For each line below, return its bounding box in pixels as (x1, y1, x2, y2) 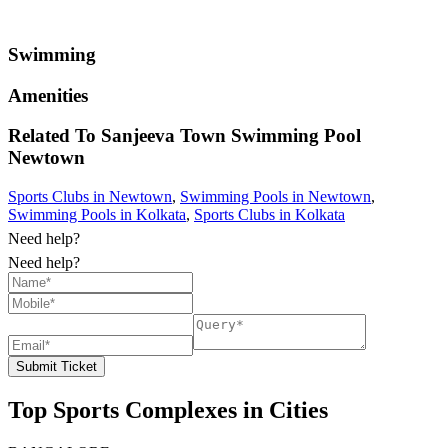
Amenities (8, 84, 88, 106)
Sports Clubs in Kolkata (194, 206, 345, 224)
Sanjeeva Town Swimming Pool (101, 125, 361, 147)
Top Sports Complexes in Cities (8, 397, 328, 424)
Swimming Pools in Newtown (180, 188, 371, 206)
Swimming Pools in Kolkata (8, 206, 186, 224)
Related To (8, 125, 101, 147)
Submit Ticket (16, 359, 97, 375)
